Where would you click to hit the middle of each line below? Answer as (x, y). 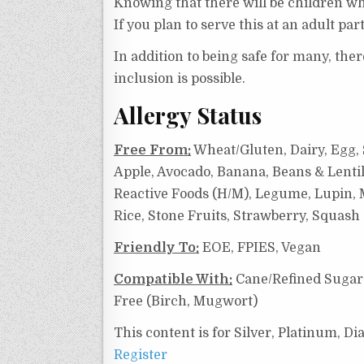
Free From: (152, 151)
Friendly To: (156, 248)
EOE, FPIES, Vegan (260, 248)
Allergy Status (188, 115)
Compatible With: (173, 280)
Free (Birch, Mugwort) (186, 302)
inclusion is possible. (180, 78)
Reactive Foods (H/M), (184, 195)
